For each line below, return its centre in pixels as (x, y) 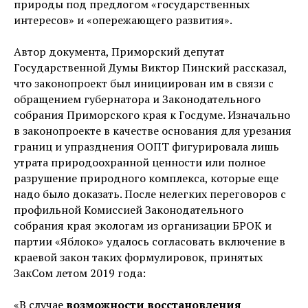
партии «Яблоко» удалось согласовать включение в (150, 241)
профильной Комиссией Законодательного (129, 209)
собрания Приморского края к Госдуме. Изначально (152, 114)
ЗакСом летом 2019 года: (80, 273)
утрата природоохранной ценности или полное (140, 162)
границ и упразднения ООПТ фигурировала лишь (146, 146)
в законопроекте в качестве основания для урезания (153, 130)
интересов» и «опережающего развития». (123, 20)
